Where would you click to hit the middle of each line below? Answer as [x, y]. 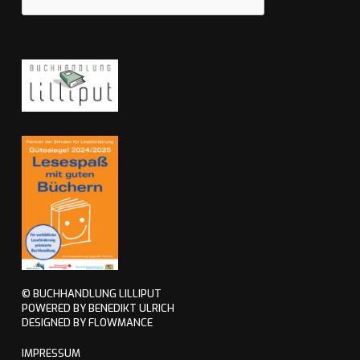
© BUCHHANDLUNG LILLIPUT [91, 293]
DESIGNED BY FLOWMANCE [87, 322]
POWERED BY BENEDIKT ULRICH [98, 308]
